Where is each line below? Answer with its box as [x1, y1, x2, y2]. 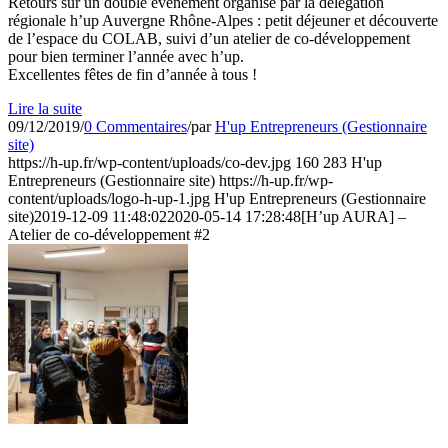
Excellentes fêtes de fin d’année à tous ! [8, 65, 257, 83]
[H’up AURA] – [301, 207, 406, 225]
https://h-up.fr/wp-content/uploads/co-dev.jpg [8, 153, 291, 171]
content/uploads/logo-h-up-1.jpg [8, 189, 210, 207]
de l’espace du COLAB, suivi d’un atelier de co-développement [8, 29, 410, 47]
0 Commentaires [84, 117, 187, 135]
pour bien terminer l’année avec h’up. [8, 47, 244, 65]
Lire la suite [8, 99, 82, 117]
